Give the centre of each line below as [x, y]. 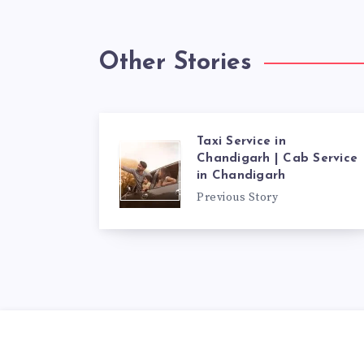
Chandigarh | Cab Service [277, 159]
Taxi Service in [241, 142]
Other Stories [175, 63]
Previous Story [237, 198]
